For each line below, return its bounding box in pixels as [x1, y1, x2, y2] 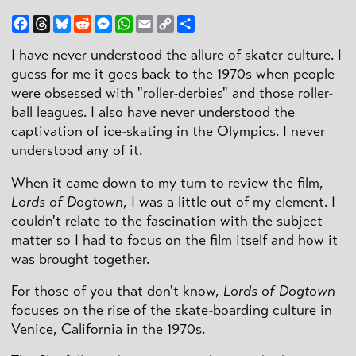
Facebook [29, 14, 83, 29]
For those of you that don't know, [11, 281, 223, 300]
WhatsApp [133, 14, 192, 29]
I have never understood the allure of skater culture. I [11, 46, 342, 64]
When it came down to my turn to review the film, [11, 173, 323, 192]
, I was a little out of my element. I [123, 192, 335, 211]
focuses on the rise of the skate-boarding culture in [11, 300, 332, 319]
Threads [50, 14, 95, 29]
